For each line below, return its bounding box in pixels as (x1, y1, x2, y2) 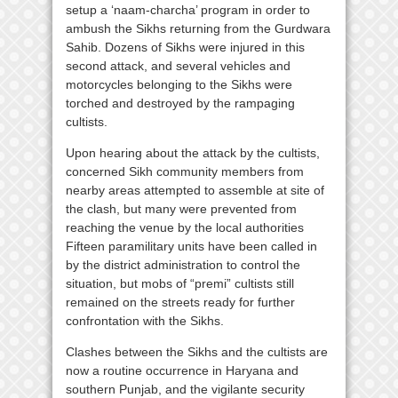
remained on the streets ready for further (66, 294, 295, 309)
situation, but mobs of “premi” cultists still (66, 275, 294, 291)
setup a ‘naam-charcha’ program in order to (66, 2, 310, 17)
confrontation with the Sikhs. (66, 313, 224, 328)
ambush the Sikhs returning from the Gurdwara (66, 20, 330, 36)
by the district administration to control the (66, 257, 300, 272)
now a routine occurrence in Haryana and (66, 362, 298, 378)
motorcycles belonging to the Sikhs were (66, 76, 292, 92)
